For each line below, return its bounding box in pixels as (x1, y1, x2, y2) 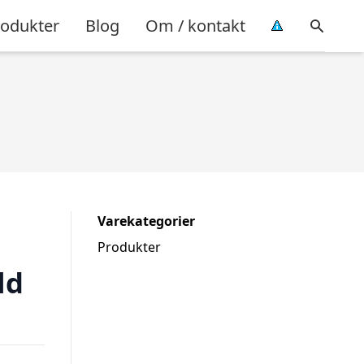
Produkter (97, 238, 161, 256)
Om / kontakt (145, 14, 245, 37)
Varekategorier (97, 212, 195, 230)
